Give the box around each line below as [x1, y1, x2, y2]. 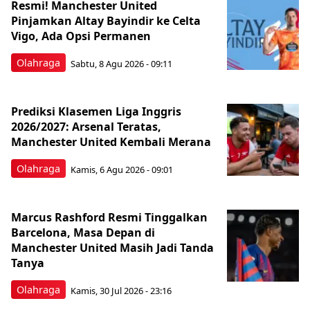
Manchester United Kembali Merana [11, 134, 211, 149]
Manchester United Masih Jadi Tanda [11, 240, 214, 255]
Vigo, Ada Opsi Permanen [11, 28, 151, 44]
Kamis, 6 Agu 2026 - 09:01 [71, 163, 173, 176]
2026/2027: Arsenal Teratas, [11, 119, 161, 134]
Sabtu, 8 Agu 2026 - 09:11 [71, 57, 172, 70]
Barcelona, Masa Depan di [11, 225, 155, 240]
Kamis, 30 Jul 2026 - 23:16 [71, 284, 172, 297]
